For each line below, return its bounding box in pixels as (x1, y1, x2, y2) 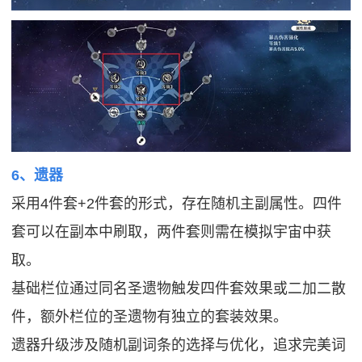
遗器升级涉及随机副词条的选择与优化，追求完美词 (11, 337, 347, 354)
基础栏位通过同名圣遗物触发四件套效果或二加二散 (11, 280, 347, 297)
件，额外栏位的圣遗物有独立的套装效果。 (11, 309, 288, 326)
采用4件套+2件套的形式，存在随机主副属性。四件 (11, 196, 343, 213)
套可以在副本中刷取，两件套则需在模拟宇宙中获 (11, 224, 332, 241)
